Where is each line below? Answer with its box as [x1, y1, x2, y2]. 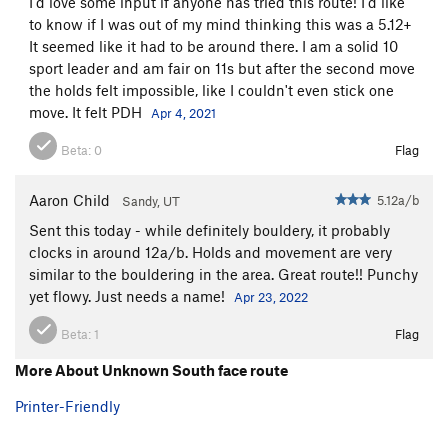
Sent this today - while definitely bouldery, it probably [29, 220, 390, 239]
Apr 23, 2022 [234, 288, 308, 305]
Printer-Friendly [15, 396, 120, 415]
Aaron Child [29, 190, 110, 209]
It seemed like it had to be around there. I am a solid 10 [29, 36, 398, 55]
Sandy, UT [122, 192, 180, 209]
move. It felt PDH [29, 102, 146, 121]
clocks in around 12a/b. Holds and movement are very [29, 242, 392, 261]
